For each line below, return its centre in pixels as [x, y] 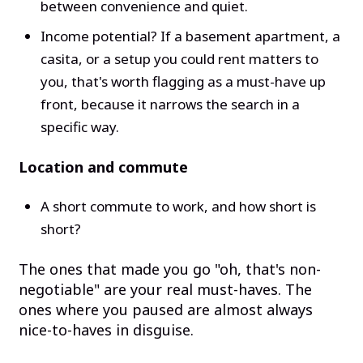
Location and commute [103, 167]
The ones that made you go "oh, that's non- [169, 269]
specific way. [79, 127]
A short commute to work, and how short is [178, 207]
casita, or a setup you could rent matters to [179, 59]
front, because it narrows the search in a [170, 105]
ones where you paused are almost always [165, 309]
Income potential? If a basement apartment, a [190, 36]
